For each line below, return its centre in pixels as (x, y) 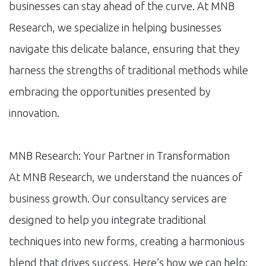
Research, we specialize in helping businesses (115, 27)
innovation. (34, 113)
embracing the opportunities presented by (110, 91)
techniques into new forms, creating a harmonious (127, 241)
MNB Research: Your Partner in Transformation (119, 155)
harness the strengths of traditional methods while (129, 70)
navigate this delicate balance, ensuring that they (124, 48)
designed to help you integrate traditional (107, 219)
